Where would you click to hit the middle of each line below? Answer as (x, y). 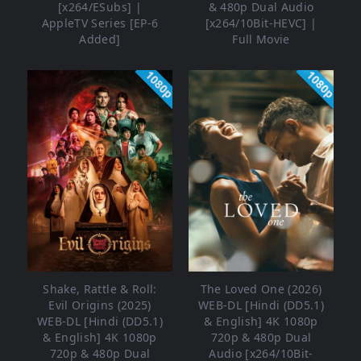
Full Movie (261, 39)
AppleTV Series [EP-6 (100, 23)
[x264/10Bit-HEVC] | (261, 23)
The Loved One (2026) (261, 289)
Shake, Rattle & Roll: (100, 289)
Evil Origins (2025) (100, 305)
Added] (100, 39)
